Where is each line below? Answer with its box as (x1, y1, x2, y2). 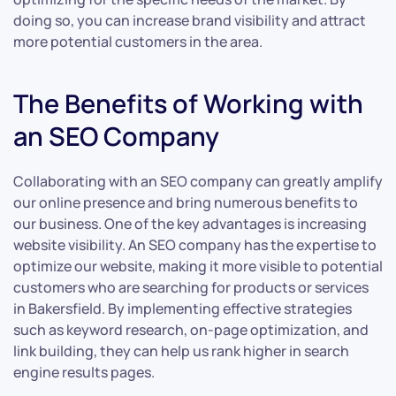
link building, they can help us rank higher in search (13, 341, 349, 362)
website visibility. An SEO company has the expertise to (13, 235, 377, 255)
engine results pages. (13, 362, 155, 383)
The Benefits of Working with (13, 86, 363, 122)
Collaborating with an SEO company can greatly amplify (13, 171, 383, 192)
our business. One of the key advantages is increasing (13, 214, 367, 234)
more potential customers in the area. (13, 32, 263, 52)
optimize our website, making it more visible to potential (13, 256, 383, 277)
